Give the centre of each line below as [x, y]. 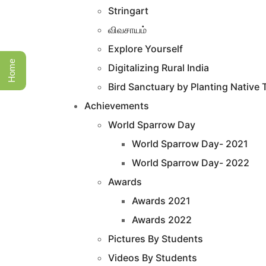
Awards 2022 [162, 220]
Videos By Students [153, 258]
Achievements [117, 106]
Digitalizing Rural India [159, 68]
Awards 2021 [161, 201]
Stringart [128, 11]
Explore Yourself [145, 49]
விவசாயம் [127, 30]
